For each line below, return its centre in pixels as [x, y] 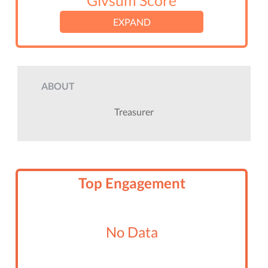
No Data [132, 232]
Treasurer [134, 112]
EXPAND [132, 22]
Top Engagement [132, 183]
